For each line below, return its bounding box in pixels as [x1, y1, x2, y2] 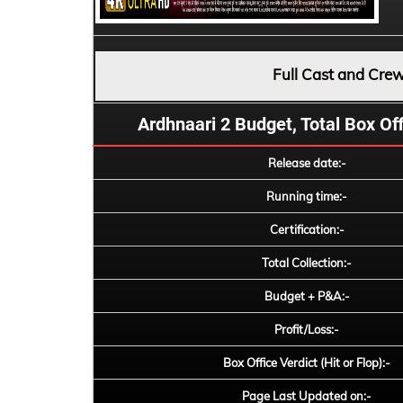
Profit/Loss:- [274, 322, 339, 336]
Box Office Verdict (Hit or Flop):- [223, 355, 390, 370]
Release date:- [267, 156, 346, 170]
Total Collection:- [262, 255, 352, 270]
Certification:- [269, 222, 345, 237]
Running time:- [266, 189, 347, 203]
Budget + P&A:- [264, 289, 350, 303]
